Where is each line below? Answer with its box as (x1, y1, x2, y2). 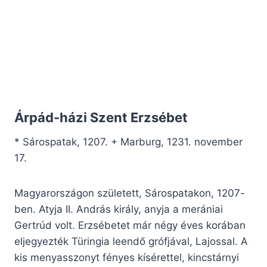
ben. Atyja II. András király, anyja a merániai (14, 203, 223, 216)
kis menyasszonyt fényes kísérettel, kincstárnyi (14, 252, 239, 264)
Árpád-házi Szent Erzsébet (14, 110, 188, 126)
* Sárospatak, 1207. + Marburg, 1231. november (14, 136, 243, 148)
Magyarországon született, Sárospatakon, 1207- (14, 187, 245, 200)
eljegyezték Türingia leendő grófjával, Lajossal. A (14, 235, 248, 248)
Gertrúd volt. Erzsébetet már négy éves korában (14, 219, 246, 232)
